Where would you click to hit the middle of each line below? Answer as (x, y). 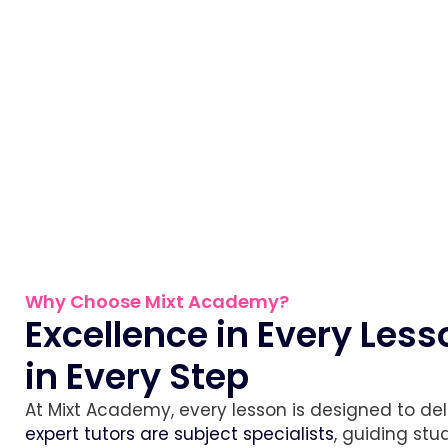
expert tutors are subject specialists (179, 433)
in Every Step (137, 376)
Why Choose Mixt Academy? (157, 301)
